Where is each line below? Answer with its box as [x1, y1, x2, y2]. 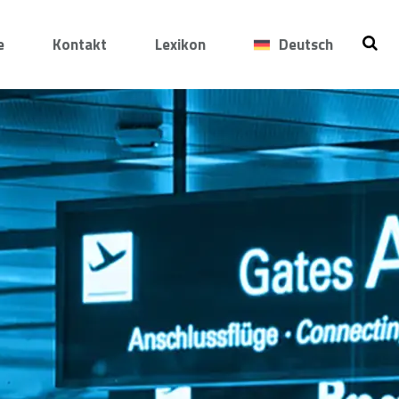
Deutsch [279, 32, 333, 56]
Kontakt [53, 32, 107, 56]
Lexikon [155, 32, 206, 56]
